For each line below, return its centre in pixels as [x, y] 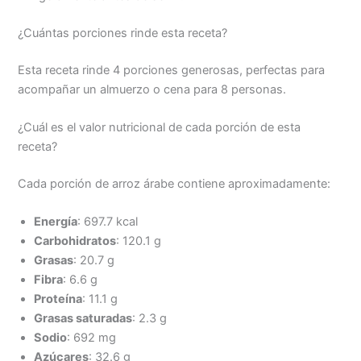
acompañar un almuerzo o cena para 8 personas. [152, 89]
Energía [56, 222]
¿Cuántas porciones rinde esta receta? [123, 33]
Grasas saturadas [83, 319]
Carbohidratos [75, 241]
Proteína [58, 299]
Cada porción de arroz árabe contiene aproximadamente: [174, 183]
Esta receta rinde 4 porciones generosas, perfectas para [172, 70]
